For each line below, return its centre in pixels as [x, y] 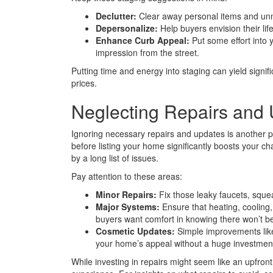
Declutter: [116, 16]
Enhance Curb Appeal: [143, 41]
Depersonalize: [127, 28]
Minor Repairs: [126, 195]
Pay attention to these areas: [127, 176]
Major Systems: [128, 207]
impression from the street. [147, 53]
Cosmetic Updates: [135, 231]
